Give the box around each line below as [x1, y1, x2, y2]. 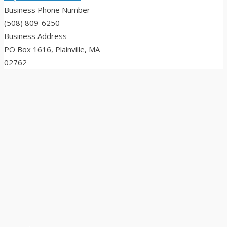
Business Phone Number [4, 5, 90, 15]
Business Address [4, 31, 67, 42]
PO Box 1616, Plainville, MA [4, 44, 100, 55]
